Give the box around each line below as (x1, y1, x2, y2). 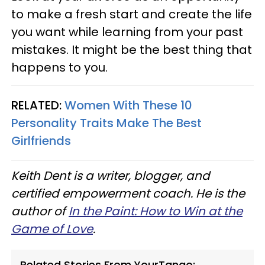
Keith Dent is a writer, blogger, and (11, 167, 210, 184)
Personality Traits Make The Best (11, 114, 202, 131)
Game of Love (11, 220, 93, 237)
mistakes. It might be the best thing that (11, 41, 252, 58)
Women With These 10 (64, 96, 192, 114)
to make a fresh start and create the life (11, 5, 252, 22)
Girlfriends (11, 132, 71, 149)
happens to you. (11, 59, 108, 76)
